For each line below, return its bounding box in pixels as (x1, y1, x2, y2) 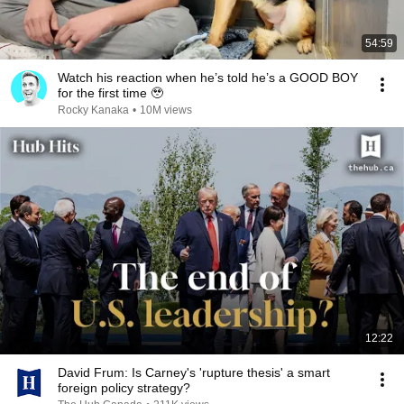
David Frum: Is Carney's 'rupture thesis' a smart (58, 365, 330, 380)
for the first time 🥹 (58, 86, 163, 100)
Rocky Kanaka (58, 104, 129, 116)
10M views (140, 104, 192, 116)
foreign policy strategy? (58, 381, 190, 395)
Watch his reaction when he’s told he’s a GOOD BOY (58, 70, 358, 85)
